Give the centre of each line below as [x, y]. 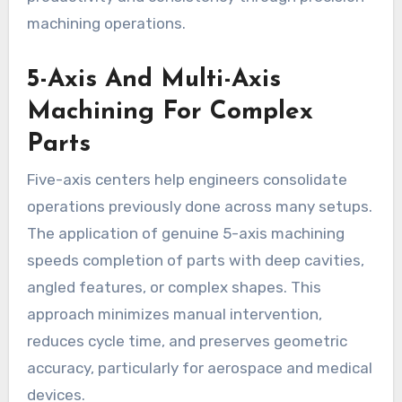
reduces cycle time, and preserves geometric [187, 341]
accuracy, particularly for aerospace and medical [199, 368]
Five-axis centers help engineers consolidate [187, 180]
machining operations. [106, 23]
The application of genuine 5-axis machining [185, 234]
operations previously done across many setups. [199, 207]
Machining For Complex [170, 112]
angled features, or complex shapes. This [174, 288]
